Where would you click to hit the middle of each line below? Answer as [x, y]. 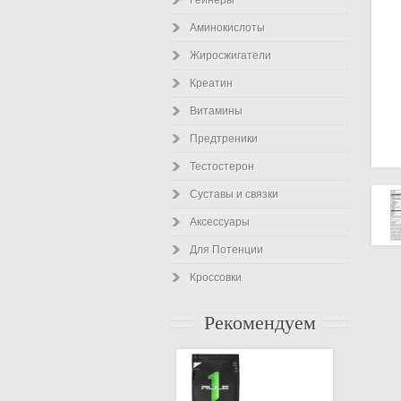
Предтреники [224, 139]
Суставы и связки [234, 194]
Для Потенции [226, 250]
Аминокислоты [227, 28]
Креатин [211, 83]
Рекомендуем [260, 324]
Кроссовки [216, 277]
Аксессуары [220, 222]
